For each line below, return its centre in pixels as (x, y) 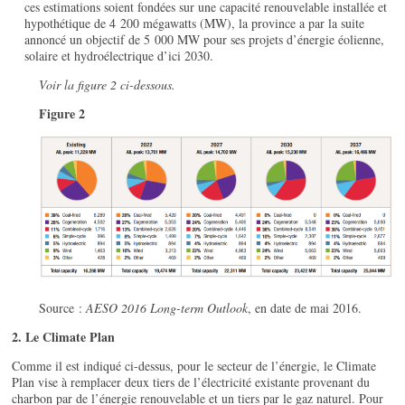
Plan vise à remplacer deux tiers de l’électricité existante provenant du (191, 382)
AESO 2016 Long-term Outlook (167, 308)
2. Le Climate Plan (64, 337)
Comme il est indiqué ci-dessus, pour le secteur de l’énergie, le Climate (194, 366)
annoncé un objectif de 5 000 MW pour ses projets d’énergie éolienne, (205, 40)
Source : (63, 308)
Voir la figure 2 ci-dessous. (108, 85)
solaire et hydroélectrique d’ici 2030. (119, 56)
